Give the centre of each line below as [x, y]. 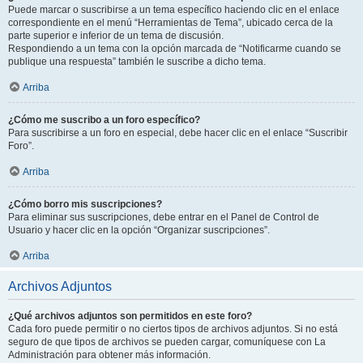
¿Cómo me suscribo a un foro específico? [104, 120]
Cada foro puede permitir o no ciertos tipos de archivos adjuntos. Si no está [173, 329]
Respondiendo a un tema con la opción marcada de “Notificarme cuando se [175, 49]
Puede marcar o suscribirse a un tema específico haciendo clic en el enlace [174, 10]
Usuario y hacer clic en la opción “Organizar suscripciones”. [139, 230]
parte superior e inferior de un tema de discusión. [116, 36]
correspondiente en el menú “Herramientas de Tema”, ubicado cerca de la [171, 23]
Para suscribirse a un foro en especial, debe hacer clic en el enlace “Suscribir [178, 133]
